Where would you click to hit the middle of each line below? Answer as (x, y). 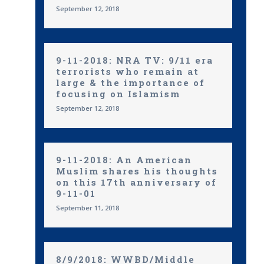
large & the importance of (131, 82)
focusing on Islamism (118, 94)
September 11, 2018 (88, 208)
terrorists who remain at (128, 71)
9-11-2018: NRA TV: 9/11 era (135, 60)
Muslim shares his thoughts (137, 171)
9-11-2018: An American (124, 160)
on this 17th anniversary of (136, 182)
